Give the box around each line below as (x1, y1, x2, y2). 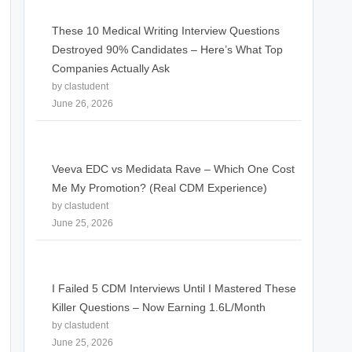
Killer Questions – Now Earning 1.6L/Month (52, 300, 266, 313)
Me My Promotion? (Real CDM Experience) (52, 181, 267, 195)
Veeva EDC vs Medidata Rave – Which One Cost (52, 163, 295, 176)
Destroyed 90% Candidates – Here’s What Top (52, 43, 283, 57)
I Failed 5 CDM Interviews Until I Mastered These (52, 281, 296, 295)
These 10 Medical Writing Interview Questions (52, 24, 280, 38)
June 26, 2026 (52, 98, 113, 110)
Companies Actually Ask (52, 62, 170, 75)
